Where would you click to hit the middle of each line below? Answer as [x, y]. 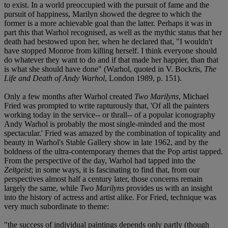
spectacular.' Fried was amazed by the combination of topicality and [112, 133]
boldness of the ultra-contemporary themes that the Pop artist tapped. [113, 151]
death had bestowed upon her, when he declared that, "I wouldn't [108, 41]
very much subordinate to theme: [56, 206]
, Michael [194, 96]
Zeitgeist [18, 169]
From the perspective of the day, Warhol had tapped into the [100, 160]
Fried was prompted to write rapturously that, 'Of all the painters [107, 105]
